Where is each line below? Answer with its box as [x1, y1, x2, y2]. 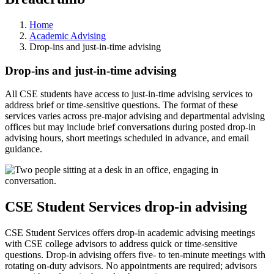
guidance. [5, 144, 45, 155]
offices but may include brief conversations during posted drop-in [5, 122, 256, 133]
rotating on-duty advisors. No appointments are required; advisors [5, 261, 257, 272]
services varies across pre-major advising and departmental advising [5, 111, 265, 122]
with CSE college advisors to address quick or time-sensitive [5, 239, 237, 250]
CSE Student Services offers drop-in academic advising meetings [5, 228, 255, 239]
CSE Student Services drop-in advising [5, 199, 247, 215]
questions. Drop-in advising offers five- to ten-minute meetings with [5, 250, 265, 261]
